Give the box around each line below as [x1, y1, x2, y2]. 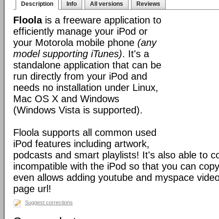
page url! [13, 183, 51, 194]
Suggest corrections [25, 199, 73, 205]
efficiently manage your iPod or [13, 26, 148, 37]
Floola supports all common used [13, 127, 156, 138]
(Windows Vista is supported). [13, 105, 143, 115]
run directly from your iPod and [13, 71, 147, 82]
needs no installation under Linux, [13, 82, 158, 93]
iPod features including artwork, [13, 138, 150, 149]
